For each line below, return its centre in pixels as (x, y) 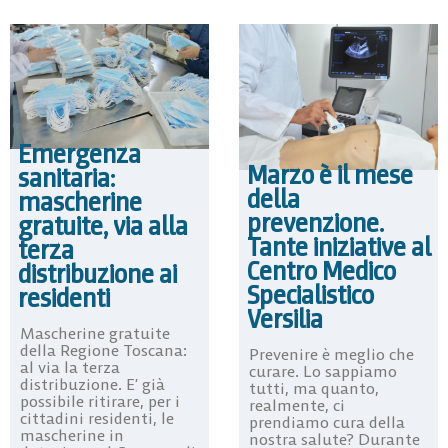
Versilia (285, 319)
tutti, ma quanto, (314, 388)
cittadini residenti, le (97, 417)
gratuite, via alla (103, 225)
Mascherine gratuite (95, 332)
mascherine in (72, 434)
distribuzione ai (97, 273)
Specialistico (310, 295)
